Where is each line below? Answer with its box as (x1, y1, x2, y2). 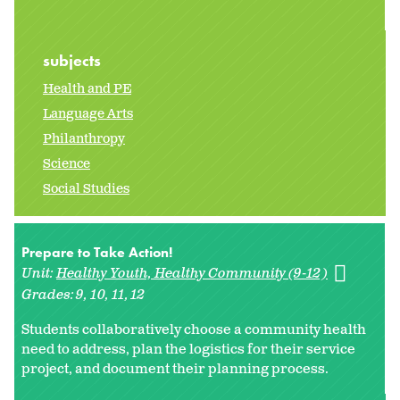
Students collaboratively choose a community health (21, 321, 366, 340)
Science (43, 155, 90, 173)
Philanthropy (43, 130, 125, 148)
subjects (43, 50, 104, 71)
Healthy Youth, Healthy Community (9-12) (56, 264, 328, 284)
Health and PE (43, 80, 131, 98)
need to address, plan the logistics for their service (21, 340, 355, 360)
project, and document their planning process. (21, 360, 329, 379)
